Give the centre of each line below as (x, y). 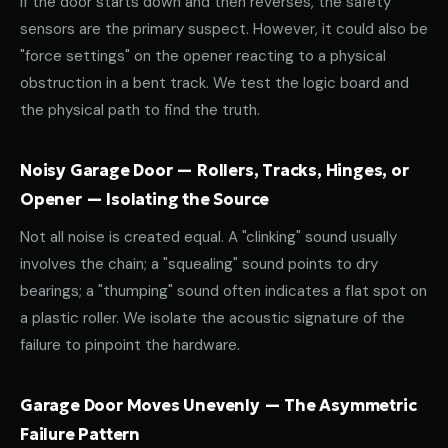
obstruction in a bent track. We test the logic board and (214, 83)
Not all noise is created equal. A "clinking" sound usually (208, 237)
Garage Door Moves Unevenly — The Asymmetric (218, 405)
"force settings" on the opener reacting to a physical (203, 56)
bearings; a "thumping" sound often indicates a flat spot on (223, 291)
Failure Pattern (80, 434)
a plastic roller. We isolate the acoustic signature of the (212, 318)
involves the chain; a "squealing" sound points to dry (199, 264)
